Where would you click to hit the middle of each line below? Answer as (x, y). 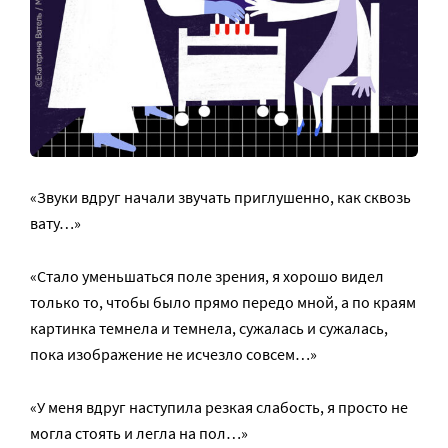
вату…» (55, 223)
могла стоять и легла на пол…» (139, 433)
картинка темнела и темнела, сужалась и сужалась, (209, 328)
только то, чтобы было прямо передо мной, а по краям (223, 302)
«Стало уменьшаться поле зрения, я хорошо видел (207, 276)
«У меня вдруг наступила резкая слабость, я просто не (219, 407)
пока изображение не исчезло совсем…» (173, 354)
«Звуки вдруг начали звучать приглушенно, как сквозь (220, 197)
